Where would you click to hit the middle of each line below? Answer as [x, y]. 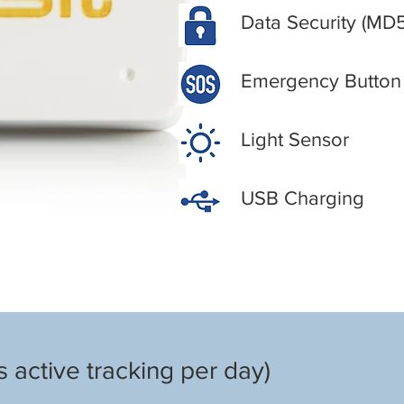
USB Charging [303, 197]
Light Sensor [295, 139]
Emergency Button [321, 80]
